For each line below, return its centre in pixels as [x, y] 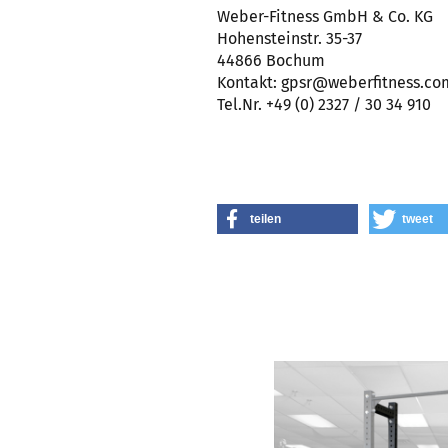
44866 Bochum [271, 60]
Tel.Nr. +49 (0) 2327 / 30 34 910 [324, 104]
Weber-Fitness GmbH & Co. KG [325, 16]
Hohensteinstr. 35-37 [289, 38]
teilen [265, 219]
